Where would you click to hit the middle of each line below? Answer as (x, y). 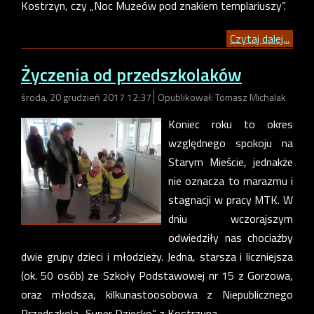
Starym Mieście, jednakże (231, 162)
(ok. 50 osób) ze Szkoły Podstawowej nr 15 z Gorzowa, (157, 276)
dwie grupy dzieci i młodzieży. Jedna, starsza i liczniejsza (157, 257)
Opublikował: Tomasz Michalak (222, 97)
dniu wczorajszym (231, 219)
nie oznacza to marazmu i (231, 181)
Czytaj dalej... (260, 38)
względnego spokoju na (231, 143)
